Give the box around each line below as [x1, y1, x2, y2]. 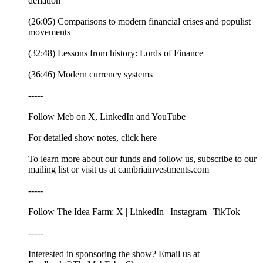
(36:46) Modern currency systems [28, 69, 153, 80]
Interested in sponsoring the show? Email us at [28, 249, 200, 259]
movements [28, 27, 70, 38]
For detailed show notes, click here [28, 133, 157, 143]
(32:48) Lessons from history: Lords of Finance [28, 48, 203, 59]
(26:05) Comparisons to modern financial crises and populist [28, 16, 251, 27]
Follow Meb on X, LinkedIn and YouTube [28, 112, 186, 122]
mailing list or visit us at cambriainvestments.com [28, 164, 209, 175]
